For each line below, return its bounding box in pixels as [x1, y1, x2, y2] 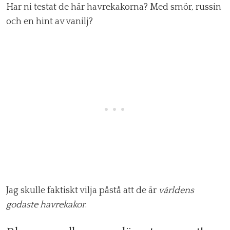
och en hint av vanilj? [6, 16, 93, 27]
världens [159, 185, 194, 196]
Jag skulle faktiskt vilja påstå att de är [6, 185, 159, 196]
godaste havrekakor [6, 200, 85, 210]
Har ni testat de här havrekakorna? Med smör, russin [6, 2, 221, 13]
